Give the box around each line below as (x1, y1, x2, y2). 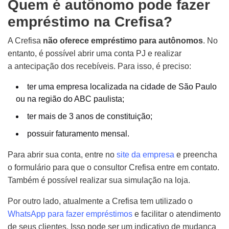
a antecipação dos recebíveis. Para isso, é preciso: (8, 62, 191, 71)
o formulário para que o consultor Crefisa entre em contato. (8, 163, 219, 172)
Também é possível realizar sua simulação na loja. (8, 176, 190, 185)
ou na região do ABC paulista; (16, 95, 124, 103)
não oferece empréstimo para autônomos (43, 36, 203, 45)
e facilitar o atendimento (132, 210, 221, 218)
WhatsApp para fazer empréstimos (8, 210, 132, 218)
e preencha (174, 150, 217, 159)
